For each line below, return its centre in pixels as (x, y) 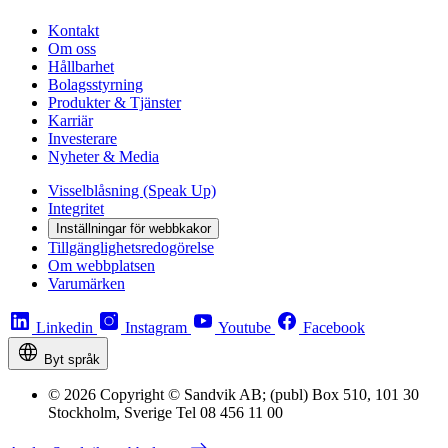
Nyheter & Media (103, 157)
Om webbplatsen (101, 266)
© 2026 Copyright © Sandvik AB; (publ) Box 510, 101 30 (233, 395)
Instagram (156, 328)
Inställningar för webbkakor (133, 229)
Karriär (70, 121)
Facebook (334, 328)
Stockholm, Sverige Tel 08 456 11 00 (165, 413)
